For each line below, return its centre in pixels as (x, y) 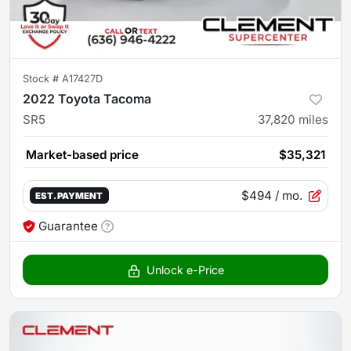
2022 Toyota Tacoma (87, 98)
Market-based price (82, 154)
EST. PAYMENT (69, 196)
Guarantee (68, 226)
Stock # (42, 78)
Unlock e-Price (185, 270)
